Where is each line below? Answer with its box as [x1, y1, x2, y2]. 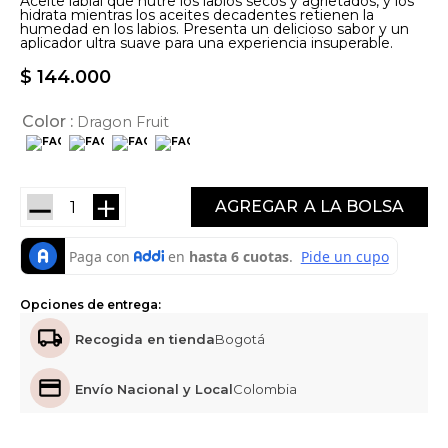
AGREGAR [215, 196, 298, 216]
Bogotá [215, 331, 265, 348]
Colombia [233, 381, 297, 398]
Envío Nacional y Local [75, 381, 233, 398]
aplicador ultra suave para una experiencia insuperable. [20, 34, 393, 53]
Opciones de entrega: [20, 296, 161, 312]
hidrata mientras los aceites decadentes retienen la [20, 6, 374, 25]
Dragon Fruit [77, 113, 169, 132]
